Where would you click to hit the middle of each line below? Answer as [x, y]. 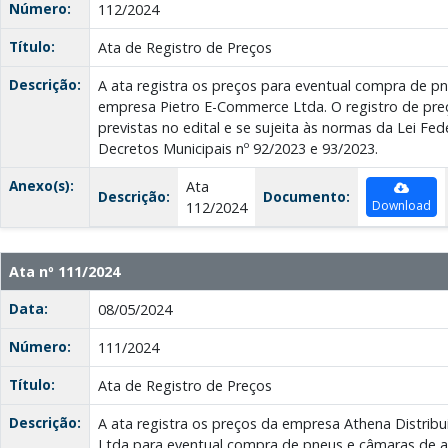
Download [401, 206]
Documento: [306, 197]
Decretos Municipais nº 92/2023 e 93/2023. [238, 149]
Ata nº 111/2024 [64, 272]
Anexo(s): [41, 186]
